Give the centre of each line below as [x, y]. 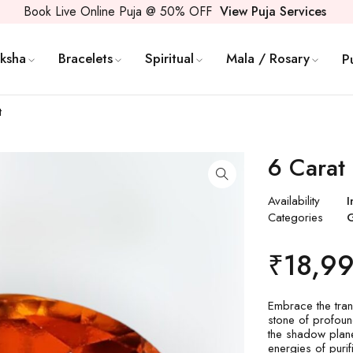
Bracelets [85, 58]
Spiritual [169, 58]
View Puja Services [273, 11]
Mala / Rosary [268, 58]
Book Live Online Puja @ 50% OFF [119, 11]
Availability [294, 201]
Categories [296, 217]
